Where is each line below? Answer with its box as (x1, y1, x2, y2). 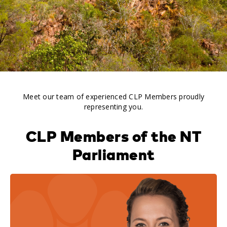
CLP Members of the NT (25, 127, 202, 146)
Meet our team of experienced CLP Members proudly (23, 92, 204, 102)
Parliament (72, 145, 155, 165)
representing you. (84, 102, 143, 112)
